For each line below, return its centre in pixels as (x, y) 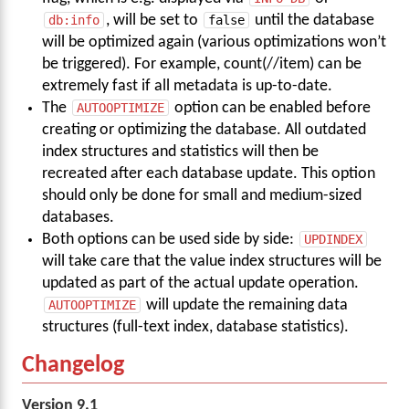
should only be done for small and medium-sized (202, 195)
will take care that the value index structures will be (212, 261)
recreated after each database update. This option (209, 173)
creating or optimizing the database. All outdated (204, 130)
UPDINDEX (334, 239)
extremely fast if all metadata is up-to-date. (188, 86)
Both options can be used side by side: (170, 239)
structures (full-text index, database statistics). (196, 327)
